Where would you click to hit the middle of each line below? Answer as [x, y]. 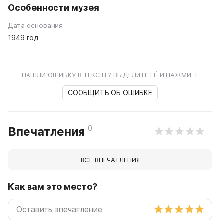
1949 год [23, 37]
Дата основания [35, 25]
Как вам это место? [53, 186]
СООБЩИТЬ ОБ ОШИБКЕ [110, 92]
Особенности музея [54, 7]
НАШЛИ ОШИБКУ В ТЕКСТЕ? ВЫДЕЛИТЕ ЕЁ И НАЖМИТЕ [110, 74]
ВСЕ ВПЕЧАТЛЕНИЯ [110, 159]
